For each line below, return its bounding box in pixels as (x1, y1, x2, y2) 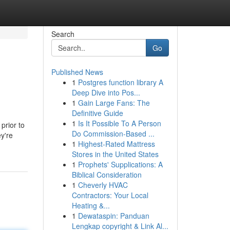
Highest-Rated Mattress (78, 139, 155, 149)
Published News (51, 67, 103, 77)
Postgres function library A (78, 77, 163, 87)
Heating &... (71, 200, 110, 210)
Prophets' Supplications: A (78, 159, 163, 169)
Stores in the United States (71, 149, 159, 159)
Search (51, 29, 74, 39)
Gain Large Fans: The (78, 98, 150, 108)
